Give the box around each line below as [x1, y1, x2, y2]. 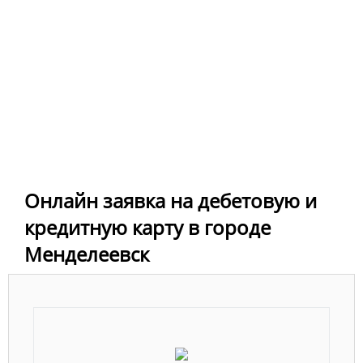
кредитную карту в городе [24, 213, 271, 241]
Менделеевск [24, 240, 149, 267]
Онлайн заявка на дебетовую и [24, 186, 317, 214]
